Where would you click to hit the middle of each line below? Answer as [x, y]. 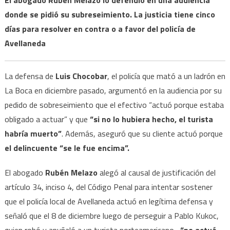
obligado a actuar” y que [47, 119]
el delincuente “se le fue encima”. [67, 148]
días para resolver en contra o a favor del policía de [100, 28]
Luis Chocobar [81, 76]
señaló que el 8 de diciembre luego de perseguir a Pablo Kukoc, [111, 215]
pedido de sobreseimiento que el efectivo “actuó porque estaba [114, 104]
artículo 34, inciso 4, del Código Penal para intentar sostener [108, 187]
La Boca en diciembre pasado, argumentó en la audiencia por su [113, 90]
